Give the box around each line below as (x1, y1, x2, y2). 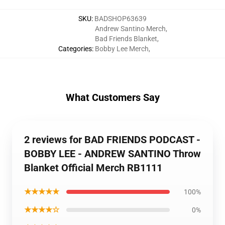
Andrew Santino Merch (94, 25, 166, 33)
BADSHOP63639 (94, 15, 147, 23)
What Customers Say (65, 91, 160, 103)
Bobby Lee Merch (94, 45, 149, 53)
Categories (58, 45, 92, 53)
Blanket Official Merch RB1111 (24, 162, 162, 174)
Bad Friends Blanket (94, 35, 157, 43)
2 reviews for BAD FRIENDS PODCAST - (24, 134, 200, 146)
